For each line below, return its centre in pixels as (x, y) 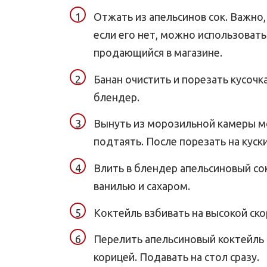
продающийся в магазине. (158, 53)
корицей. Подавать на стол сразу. (176, 257)
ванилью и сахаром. (142, 186)
